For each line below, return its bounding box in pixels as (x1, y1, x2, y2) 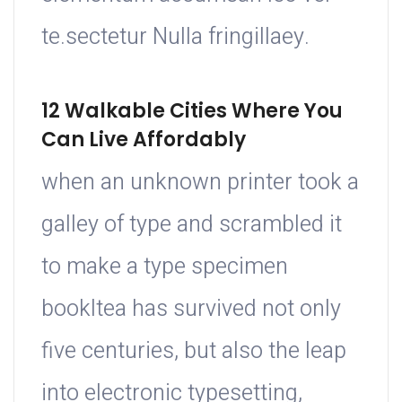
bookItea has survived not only (41, 292, 341, 326)
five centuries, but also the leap (41, 334, 346, 368)
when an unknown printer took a (41, 165, 359, 199)
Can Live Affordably (41, 125, 246, 153)
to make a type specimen (41, 249, 288, 284)
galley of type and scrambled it (41, 207, 342, 241)
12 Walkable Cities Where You (41, 96, 343, 125)
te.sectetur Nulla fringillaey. (41, 21, 310, 55)
